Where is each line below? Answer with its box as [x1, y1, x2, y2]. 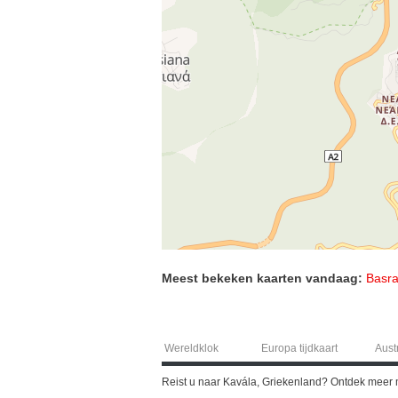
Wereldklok [164, 341, 219, 354]
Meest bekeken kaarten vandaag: [162, 270, 362, 285]
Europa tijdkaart [261, 341, 338, 354]
